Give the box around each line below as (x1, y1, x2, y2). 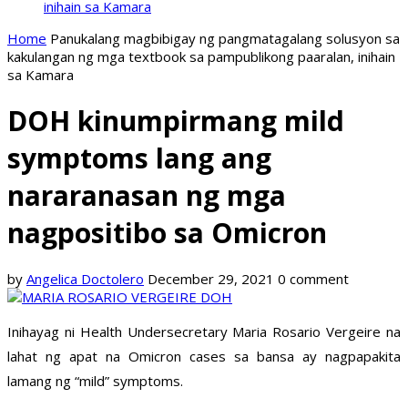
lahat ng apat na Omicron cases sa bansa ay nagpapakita (7, 347, 401, 366)
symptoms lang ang (7, 139, 271, 178)
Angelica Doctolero (26, 270, 144, 289)
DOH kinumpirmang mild (7, 102, 344, 140)
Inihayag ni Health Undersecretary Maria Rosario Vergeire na (7, 322, 401, 342)
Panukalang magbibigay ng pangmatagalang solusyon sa (50, 29, 400, 47)
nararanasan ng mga (7, 177, 286, 215)
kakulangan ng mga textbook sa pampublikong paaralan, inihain (7, 47, 395, 66)
